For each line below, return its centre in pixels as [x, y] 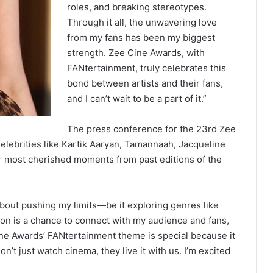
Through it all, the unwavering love [142, 23]
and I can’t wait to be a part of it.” [137, 99]
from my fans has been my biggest [141, 38]
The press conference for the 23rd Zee [152, 129]
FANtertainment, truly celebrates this [147, 68]
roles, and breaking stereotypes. [137, 7]
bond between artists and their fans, [145, 83]
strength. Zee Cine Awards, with [136, 53]
